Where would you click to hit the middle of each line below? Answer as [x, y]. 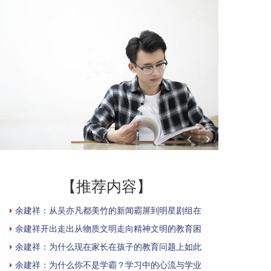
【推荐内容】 [106, 186]
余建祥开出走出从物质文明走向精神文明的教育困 [108, 228]
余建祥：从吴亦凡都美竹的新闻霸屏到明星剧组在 [108, 210]
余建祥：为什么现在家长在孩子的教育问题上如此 [108, 246]
